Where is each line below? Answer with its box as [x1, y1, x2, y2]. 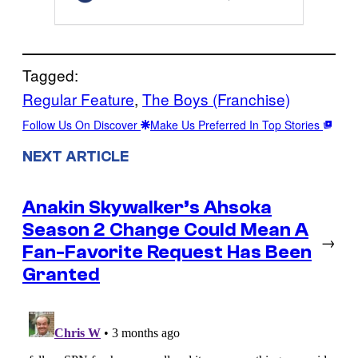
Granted [22, 264, 100, 286]
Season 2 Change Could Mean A [22, 219, 308, 241]
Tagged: [22, 63, 78, 86]
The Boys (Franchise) [142, 87, 290, 109]
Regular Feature [22, 87, 134, 109]
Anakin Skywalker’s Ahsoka [22, 197, 272, 219]
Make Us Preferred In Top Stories [150, 116, 323, 133]
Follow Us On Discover [22, 116, 141, 133]
